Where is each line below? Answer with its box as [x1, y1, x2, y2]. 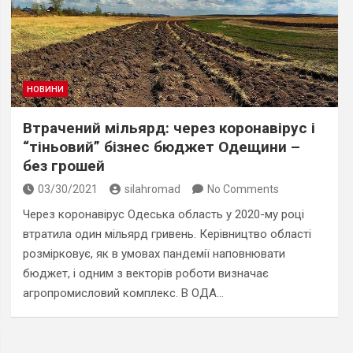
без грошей [22, 156, 105, 175]
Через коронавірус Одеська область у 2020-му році [22, 206, 304, 221]
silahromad [124, 182, 180, 195]
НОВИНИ [26, 84, 64, 95]
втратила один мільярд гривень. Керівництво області [22, 226, 311, 241]
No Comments [206, 182, 279, 195]
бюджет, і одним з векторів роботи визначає [22, 266, 269, 281]
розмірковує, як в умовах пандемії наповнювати [22, 246, 285, 261]
